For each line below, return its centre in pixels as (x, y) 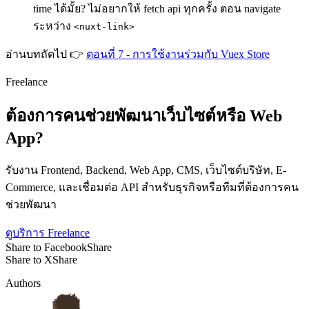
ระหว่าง (53, 26)
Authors (23, 283)
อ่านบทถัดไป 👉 (46, 54)
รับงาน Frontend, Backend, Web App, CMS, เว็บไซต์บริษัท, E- (146, 170)
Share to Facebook (46, 248)
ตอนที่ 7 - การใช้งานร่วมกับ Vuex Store (178, 54)
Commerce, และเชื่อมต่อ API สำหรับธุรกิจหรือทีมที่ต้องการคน (152, 188)
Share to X (29, 260)
